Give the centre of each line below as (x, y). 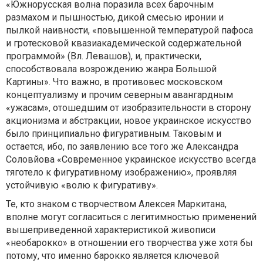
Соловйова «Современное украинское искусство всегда (131, 159)
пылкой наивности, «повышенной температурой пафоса (129, 30)
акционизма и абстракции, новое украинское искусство (129, 121)
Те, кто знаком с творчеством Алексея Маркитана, (116, 204)
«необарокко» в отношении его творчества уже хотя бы (129, 243)
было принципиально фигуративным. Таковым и (114, 134)
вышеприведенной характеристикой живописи (111, 230)
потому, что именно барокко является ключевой (112, 256)
